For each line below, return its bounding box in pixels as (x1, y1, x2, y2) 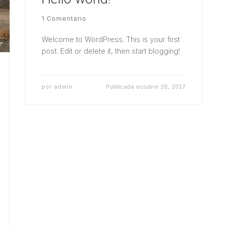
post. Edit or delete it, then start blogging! (41, 47, 180, 56)
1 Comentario (41, 15, 87, 22)
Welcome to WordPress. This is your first (41, 35, 180, 44)
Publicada (105, 84, 136, 90)
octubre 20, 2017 (136, 84, 186, 90)
